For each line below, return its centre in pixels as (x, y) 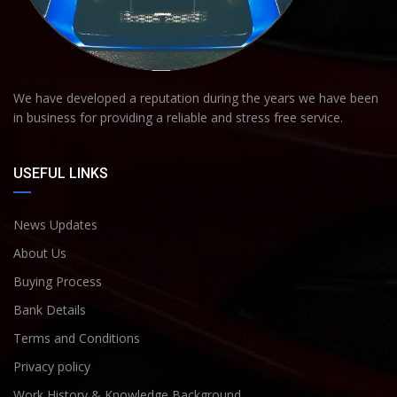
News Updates (55, 225)
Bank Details (50, 310)
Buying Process (58, 282)
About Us (40, 253)
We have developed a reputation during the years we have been (196, 98)
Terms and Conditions (77, 339)
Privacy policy (52, 367)
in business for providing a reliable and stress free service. (178, 118)
